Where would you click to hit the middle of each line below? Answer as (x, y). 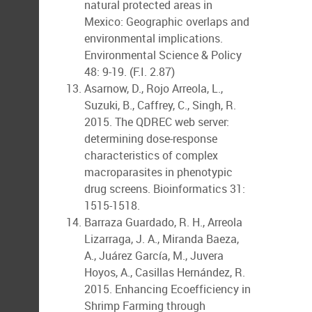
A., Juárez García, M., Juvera (154, 256)
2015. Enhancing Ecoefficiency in (167, 289)
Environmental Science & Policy (163, 55)
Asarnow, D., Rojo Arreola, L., (154, 88)
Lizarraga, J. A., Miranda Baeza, (162, 239)
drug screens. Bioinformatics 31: (165, 189)
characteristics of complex (151, 155)
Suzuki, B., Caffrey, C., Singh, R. (160, 105)
